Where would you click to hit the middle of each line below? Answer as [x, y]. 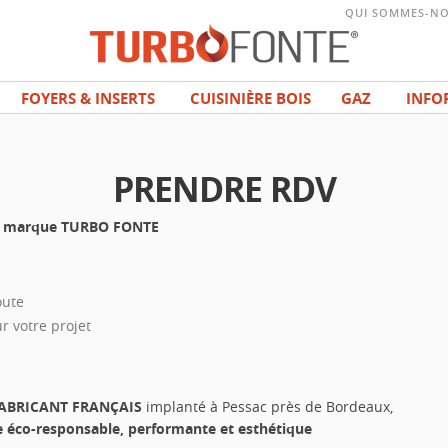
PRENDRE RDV [224, 189]
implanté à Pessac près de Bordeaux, [267, 406]
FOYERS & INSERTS [87, 98]
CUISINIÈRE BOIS [250, 98]
